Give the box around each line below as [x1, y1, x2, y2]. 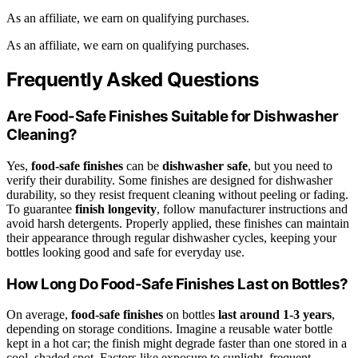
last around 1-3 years [218, 308, 332, 322]
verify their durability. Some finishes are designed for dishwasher [6, 173, 332, 188]
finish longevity [75, 202, 157, 217]
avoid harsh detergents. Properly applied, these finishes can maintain [6, 217, 349, 231]
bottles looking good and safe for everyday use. [6, 245, 245, 260]
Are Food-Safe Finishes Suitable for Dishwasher [6, 107, 339, 126]
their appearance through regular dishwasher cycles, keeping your [6, 231, 336, 245]
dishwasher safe [162, 159, 248, 173]
